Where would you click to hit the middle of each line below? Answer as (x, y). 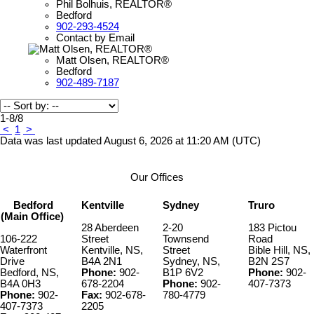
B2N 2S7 (269, 262)
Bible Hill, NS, (279, 251)
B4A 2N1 (102, 262)
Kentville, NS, (112, 251)
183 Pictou (272, 228)
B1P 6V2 (183, 273)
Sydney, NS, (191, 262)
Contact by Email (95, 38)
